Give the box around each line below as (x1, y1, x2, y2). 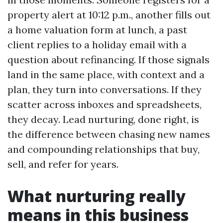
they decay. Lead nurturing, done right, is (7, 113, 199, 125)
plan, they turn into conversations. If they (7, 83, 202, 96)
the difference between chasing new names (7, 128, 210, 140)
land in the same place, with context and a (7, 68, 205, 81)
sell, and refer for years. (7, 158, 118, 170)
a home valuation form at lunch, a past (7, 23, 187, 36)
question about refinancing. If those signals (7, 53, 210, 66)
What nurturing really (7, 185, 186, 207)
